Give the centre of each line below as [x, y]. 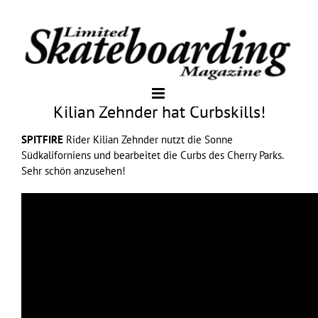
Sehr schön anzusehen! [73, 170]
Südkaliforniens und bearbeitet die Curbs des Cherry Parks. [152, 155]
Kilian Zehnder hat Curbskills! [159, 111]
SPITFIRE [42, 139]
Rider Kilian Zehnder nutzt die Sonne [148, 139]
